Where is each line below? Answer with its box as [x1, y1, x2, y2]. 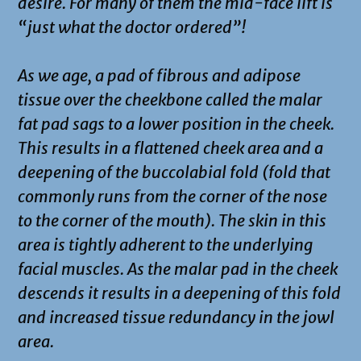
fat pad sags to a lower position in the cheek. [18, 113, 334, 134]
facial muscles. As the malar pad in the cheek [18, 258, 338, 279]
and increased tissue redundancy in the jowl [18, 306, 334, 327]
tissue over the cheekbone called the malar [18, 89, 322, 110]
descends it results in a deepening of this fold [18, 282, 341, 303]
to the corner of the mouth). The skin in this [18, 210, 326, 230]
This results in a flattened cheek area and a [18, 137, 323, 158]
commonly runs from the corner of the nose [18, 185, 327, 206]
